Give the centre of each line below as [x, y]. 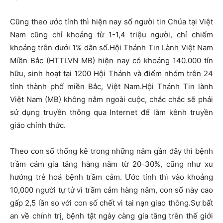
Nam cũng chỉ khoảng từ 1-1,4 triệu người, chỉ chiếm [111, 35]
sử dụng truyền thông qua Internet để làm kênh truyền [111, 112]
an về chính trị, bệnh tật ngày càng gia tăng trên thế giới [111, 216]
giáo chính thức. [38, 125]
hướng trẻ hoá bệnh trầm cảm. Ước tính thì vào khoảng [111, 177]
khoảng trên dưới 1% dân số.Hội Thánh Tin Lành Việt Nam [111, 48]
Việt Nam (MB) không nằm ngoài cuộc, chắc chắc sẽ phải [111, 100]
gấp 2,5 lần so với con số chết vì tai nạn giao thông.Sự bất [111, 203]
